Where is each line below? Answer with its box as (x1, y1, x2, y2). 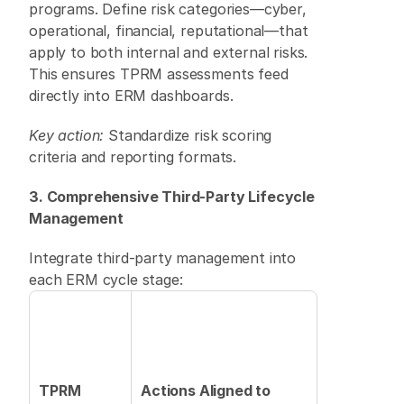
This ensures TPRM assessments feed (29, 65, 289, 83)
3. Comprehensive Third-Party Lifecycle (29, 188, 315, 206)
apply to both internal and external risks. (29, 43, 308, 61)
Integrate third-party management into (29, 249, 297, 267)
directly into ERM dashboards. (29, 87, 238, 105)
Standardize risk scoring (104, 126, 272, 144)
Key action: (29, 126, 105, 144)
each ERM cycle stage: (29, 271, 188, 289)
